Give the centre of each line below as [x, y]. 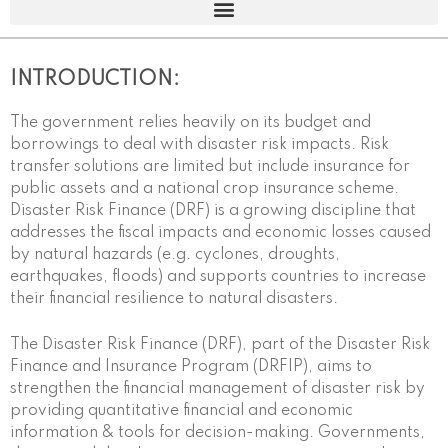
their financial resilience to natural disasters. [174, 298]
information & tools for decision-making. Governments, [217, 433]
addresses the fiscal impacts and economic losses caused [220, 232]
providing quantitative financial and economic [181, 411]
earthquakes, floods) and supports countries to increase [218, 276]
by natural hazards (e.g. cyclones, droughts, [175, 254]
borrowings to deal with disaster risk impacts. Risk [199, 144]
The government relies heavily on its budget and [190, 122]
